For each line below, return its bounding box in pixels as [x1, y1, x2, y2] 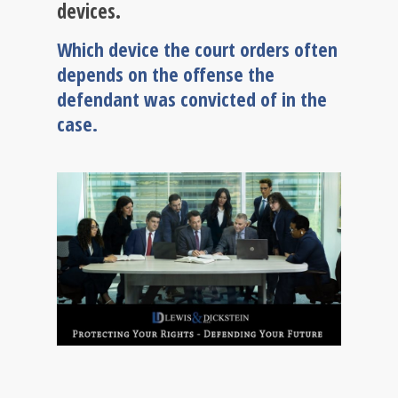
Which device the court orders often [57, 36, 338, 62]
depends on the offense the [57, 60, 275, 87]
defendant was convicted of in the [57, 85, 327, 112]
